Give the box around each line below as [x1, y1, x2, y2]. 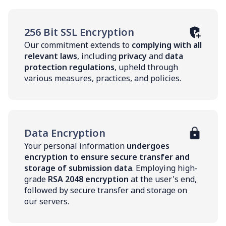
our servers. [24, 195, 69, 207]
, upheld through [115, 61, 178, 73]
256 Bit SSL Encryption [24, 25, 134, 39]
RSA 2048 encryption [48, 173, 129, 185]
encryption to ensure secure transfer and [24, 151, 190, 162]
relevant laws [24, 50, 77, 62]
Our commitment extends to [24, 39, 132, 50]
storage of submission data [24, 162, 132, 174]
